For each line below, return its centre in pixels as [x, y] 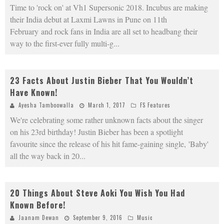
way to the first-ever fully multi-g [62, 43]
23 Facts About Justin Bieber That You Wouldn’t [102, 81]
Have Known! [34, 93]
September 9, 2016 [98, 218]
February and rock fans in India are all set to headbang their [104, 31]
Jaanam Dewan [39, 218]
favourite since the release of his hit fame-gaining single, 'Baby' [109, 144]
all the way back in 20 [45, 156]
